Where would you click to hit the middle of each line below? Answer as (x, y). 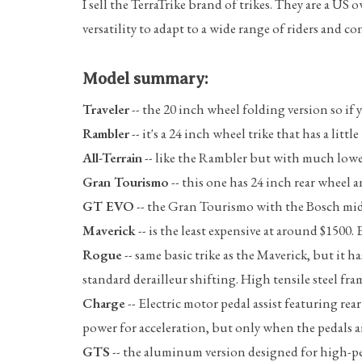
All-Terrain (112, 157)
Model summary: (145, 78)
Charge (104, 303)
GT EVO (108, 206)
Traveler (106, 109)
